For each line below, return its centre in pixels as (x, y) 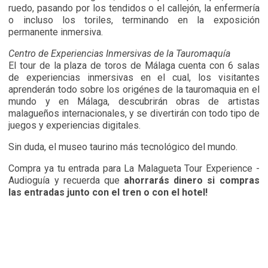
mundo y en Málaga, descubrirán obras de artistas (134, 101)
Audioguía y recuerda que (64, 180)
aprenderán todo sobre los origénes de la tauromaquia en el (134, 89)
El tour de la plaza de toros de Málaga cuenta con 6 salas (134, 66)
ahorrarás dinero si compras (189, 180)
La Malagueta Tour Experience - (192, 168)
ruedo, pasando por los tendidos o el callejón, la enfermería (134, 8)
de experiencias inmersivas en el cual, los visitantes (134, 77)
